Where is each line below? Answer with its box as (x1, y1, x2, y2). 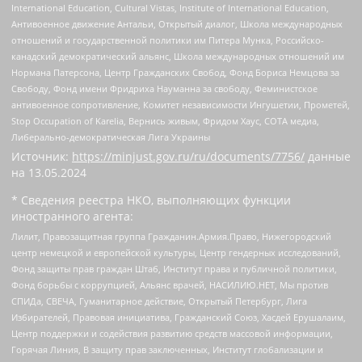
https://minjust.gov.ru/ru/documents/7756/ (72, 148, 305, 164)
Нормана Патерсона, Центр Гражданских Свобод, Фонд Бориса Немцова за (11, 65, 339, 78)
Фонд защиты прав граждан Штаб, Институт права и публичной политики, (11, 263, 337, 276)
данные (305, 148, 351, 164)
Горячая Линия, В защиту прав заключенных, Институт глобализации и (11, 343, 323, 356)
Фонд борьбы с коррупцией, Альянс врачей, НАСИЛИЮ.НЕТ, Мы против (11, 279, 328, 292)
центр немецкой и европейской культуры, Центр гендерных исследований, (11, 246, 341, 259)
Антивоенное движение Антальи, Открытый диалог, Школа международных (11, 17, 343, 30)
